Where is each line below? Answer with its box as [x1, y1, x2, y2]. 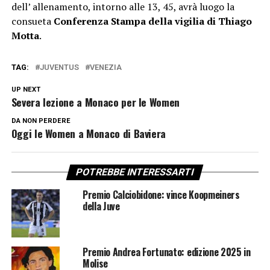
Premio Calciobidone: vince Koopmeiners [82, 187, 240, 202]
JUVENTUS [39, 63, 79, 72]
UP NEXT [11, 86, 40, 94]
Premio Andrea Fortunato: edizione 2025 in [82, 245, 251, 260]
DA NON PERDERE [11, 117, 71, 125]
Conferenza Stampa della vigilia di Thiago [53, 14, 252, 28]
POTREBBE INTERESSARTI [75, 166, 196, 178]
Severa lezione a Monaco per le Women [11, 94, 180, 110]
